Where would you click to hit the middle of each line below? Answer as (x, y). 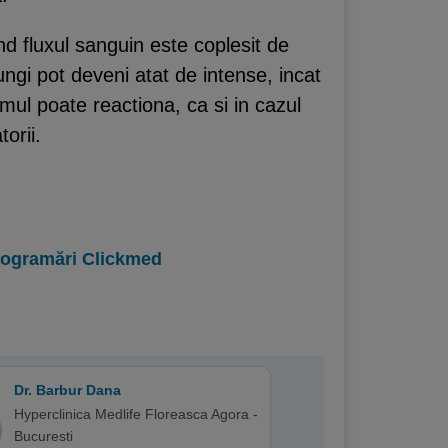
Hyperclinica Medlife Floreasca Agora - (135, 413)
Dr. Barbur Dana (67, 389)
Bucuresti (43, 435)
